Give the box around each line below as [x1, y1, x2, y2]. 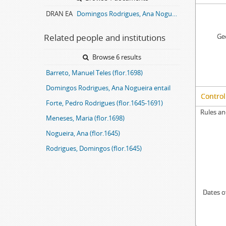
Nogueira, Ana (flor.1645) [46, 129, 120, 138]
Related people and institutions [44, 32, 165, 43]
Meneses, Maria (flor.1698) [46, 114, 125, 123]
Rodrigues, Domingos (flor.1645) [46, 144, 142, 153]
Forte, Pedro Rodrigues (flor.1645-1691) [46, 98, 163, 107]
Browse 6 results [91, 52, 141, 62]
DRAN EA [46, 9, 73, 18]
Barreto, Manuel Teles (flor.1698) [46, 68, 143, 77]
